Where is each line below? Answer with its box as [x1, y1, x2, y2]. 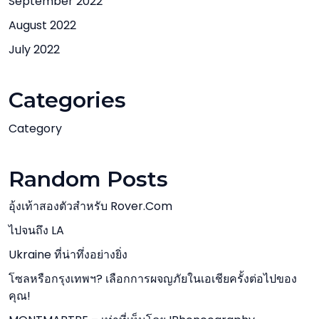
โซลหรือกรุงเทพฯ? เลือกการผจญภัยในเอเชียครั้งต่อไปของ [9, 271, 297, 287]
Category [9, 120, 62, 137]
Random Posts [9, 166, 168, 192]
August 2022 [9, 17, 76, 33]
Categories [9, 87, 126, 113]
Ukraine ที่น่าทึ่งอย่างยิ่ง [9, 246, 127, 263]
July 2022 [9, 41, 60, 58]
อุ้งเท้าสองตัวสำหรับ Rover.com [9, 198, 172, 214]
